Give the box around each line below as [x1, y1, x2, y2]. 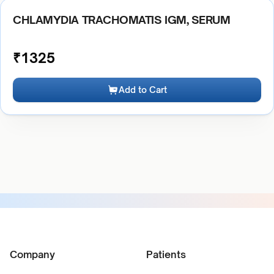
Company [10, 248, 55, 261]
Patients [146, 248, 186, 261]
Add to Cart [119, 84, 167, 95]
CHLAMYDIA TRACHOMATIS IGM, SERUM [13, 13, 231, 26]
